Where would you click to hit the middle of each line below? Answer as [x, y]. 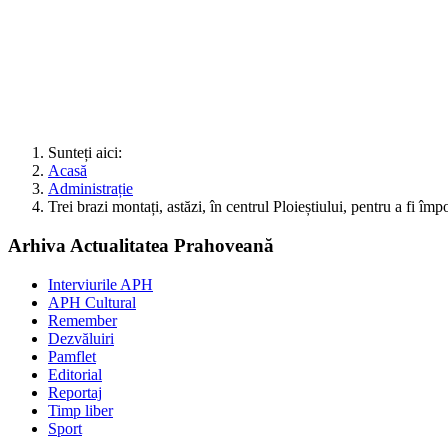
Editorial [75, 374]
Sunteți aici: [89, 153]
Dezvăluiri [81, 338]
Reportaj [75, 392]
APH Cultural [92, 302]
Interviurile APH [100, 284]
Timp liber [80, 410]
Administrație [90, 189]
